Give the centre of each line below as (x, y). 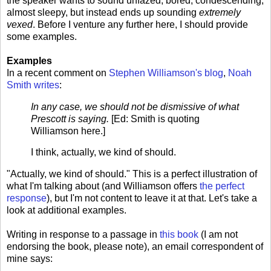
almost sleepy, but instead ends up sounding (103, 12)
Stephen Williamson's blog (166, 73)
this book (179, 235)
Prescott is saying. (71, 119)
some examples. (42, 36)
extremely (220, 12)
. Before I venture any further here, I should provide (140, 24)
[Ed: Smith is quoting (155, 119)
